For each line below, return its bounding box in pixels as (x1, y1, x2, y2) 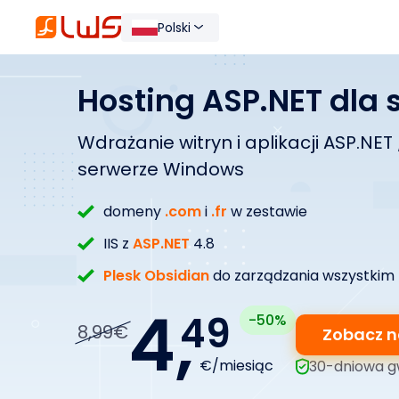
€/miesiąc (199, 355, 273, 376)
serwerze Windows (77, 157, 244, 182)
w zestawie (227, 201, 307, 222)
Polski (157, 18, 191, 37)
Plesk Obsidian (103, 265, 209, 286)
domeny (103, 201, 165, 222)
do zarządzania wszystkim (209, 265, 395, 286)
